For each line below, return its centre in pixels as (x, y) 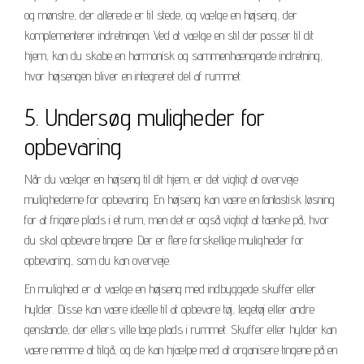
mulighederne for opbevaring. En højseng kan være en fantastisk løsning (180, 199)
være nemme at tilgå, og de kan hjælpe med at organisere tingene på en (181, 349)
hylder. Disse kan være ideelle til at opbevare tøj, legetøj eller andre (169, 309)
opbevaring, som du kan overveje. (97, 260)
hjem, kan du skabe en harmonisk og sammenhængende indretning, (173, 55)
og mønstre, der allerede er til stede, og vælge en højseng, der (161, 15)
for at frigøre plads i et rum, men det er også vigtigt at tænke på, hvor (177, 219)
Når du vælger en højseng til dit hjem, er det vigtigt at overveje (161, 179)
